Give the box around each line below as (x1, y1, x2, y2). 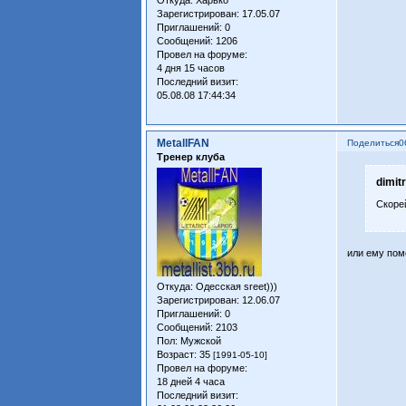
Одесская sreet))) (193, 280, 278, 292)
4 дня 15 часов (157, 62, 226, 73)
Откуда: (157, 280, 194, 292)
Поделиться (347, 137, 400, 148)
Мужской (178, 334, 222, 346)
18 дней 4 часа (157, 375, 226, 387)
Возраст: (157, 348, 198, 360)
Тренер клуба (157, 150, 226, 162)
